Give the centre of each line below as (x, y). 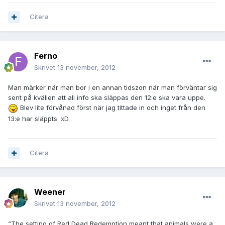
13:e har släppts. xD (38, 118)
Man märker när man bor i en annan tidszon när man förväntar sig (113, 88)
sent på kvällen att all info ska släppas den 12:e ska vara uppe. (107, 98)
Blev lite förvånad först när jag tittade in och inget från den (112, 108)
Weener (50, 192)
